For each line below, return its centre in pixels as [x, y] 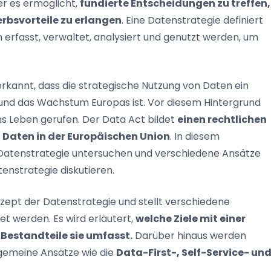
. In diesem [195, 137]
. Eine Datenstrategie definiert [192, 21]
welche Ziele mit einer [191, 219]
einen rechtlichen [222, 120]
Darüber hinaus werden [189, 236]
